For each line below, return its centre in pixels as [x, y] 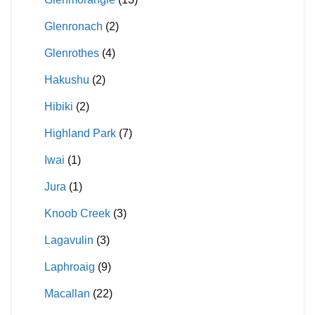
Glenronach [73, 27]
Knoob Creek [77, 214]
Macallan [67, 294]
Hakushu [66, 80]
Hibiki [58, 107]
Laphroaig [69, 267]
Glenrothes [71, 53]
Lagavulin [69, 240]
